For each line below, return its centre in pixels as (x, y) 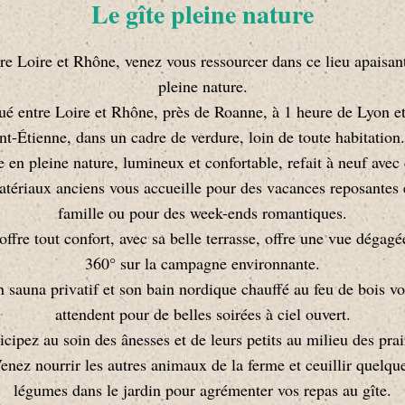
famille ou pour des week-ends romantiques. (202, 212)
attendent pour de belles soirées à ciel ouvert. (202, 313)
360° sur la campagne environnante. (202, 263)
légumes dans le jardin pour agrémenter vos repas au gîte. (202, 389)
